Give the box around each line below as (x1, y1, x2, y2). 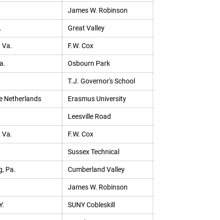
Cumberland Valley (67, 165, 125, 173)
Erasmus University (67, 95, 126, 103)
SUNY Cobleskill (67, 201, 115, 209)
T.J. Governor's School (67, 77, 135, 85)
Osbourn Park (67, 59, 110, 67)
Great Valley (67, 24, 105, 32)
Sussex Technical (67, 148, 119, 156)
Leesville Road (67, 112, 111, 120)
